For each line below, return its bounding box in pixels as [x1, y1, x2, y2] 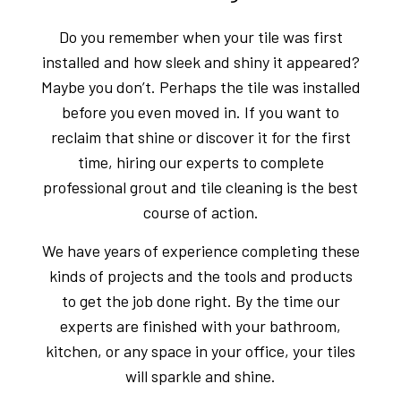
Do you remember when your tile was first [58, 26, 343, 47]
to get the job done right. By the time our [61, 290, 340, 311]
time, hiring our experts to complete [77, 151, 324, 172]
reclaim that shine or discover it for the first [50, 126, 351, 147]
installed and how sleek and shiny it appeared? [41, 51, 360, 72]
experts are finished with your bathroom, [60, 315, 341, 336]
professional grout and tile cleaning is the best [43, 176, 358, 197]
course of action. [142, 201, 259, 222]
